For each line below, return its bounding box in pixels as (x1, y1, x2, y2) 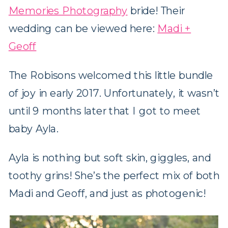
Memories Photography (8, 4, 128, 17)
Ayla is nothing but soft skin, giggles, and (8, 152, 211, 165)
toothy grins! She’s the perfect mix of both (8, 169, 220, 183)
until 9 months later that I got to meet (8, 104, 201, 118)
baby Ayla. (8, 122, 59, 135)
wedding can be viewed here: (8, 22, 158, 35)
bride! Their (127, 4, 185, 17)
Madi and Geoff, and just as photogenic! (8, 187, 206, 201)
